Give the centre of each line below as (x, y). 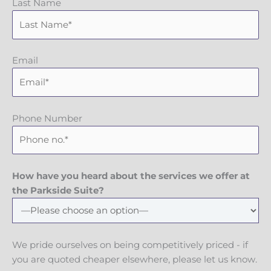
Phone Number (47, 118)
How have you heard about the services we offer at (131, 176)
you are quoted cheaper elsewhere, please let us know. (135, 259)
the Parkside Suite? (58, 190)
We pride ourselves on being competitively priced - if (130, 245)
